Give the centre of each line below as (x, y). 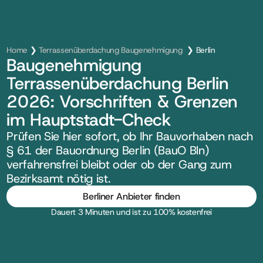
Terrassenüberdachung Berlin (118, 83)
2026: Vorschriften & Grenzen (122, 102)
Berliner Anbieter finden (131, 196)
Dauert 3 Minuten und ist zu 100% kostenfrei (131, 212)
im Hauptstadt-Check (89, 120)
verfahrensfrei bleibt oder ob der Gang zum (119, 164)
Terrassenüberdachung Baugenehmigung (112, 50)
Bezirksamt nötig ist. (58, 178)
